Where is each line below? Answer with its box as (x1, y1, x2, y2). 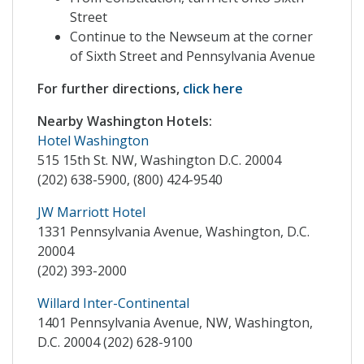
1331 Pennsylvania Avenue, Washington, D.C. (37, 223, 310, 241)
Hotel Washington (37, 132, 149, 150)
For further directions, (37, 80, 183, 98)
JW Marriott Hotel (37, 203, 145, 222)
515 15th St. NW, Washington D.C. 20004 (37, 151, 281, 170)
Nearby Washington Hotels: (37, 112, 212, 131)
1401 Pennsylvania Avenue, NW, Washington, (37, 314, 313, 332)
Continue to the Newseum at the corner (70, 28, 313, 46)
